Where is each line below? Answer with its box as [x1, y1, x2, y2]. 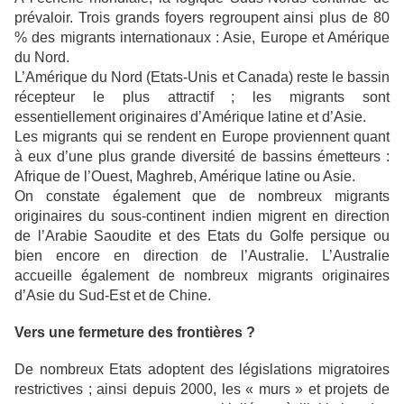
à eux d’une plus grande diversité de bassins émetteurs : [14, 149, 390, 165]
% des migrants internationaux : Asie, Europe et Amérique [14, 30, 390, 46]
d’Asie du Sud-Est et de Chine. [14, 288, 211, 304]
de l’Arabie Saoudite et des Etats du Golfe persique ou [14, 228, 390, 244]
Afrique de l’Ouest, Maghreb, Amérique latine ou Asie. [14, 169, 355, 185]
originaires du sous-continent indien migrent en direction [14, 208, 390, 225]
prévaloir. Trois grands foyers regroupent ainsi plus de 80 [14, 10, 390, 26]
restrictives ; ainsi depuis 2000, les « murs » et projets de [14, 381, 390, 398]
